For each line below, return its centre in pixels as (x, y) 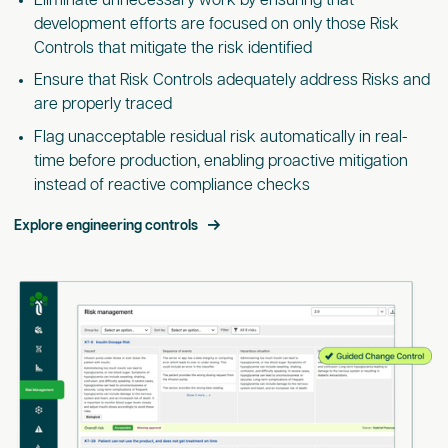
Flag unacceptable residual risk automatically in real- (220, 138)
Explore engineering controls (105, 226)
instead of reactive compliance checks (171, 186)
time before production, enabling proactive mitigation (220, 162)
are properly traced (102, 105)
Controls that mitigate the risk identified (172, 48)
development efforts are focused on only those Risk (216, 24)
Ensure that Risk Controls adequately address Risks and (231, 81)
